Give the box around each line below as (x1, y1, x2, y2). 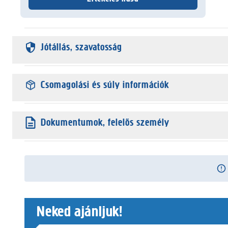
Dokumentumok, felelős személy (41, 117, 169, 128)
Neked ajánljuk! (37, 202, 123, 220)
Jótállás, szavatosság (41, 41, 122, 53)
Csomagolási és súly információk (41, 79, 169, 91)
